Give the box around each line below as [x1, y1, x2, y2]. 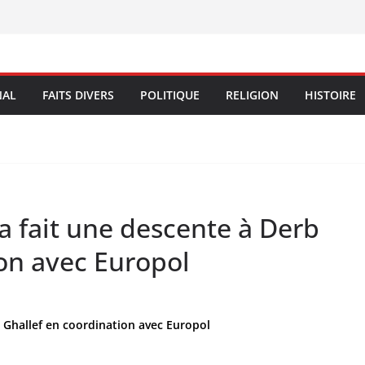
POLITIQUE [140, 87, 200, 103]
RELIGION [226, 87, 279, 103]
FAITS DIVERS [42, 87, 114, 103]
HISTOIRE [305, 87, 356, 103]
